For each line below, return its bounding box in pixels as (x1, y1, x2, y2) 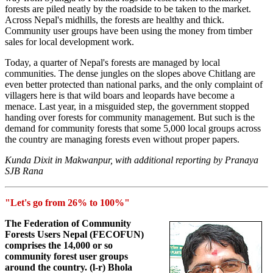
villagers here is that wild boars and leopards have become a (5, 90, 235, 101)
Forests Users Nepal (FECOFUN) (5, 229, 144, 240)
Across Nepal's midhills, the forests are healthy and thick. (5, 15, 224, 26)
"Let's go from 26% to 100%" (5, 197, 130, 208)
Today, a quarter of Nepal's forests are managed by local (5, 57, 220, 68)
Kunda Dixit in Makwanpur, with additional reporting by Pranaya (5, 155, 258, 166)
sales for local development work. (5, 37, 134, 48)
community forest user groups (5, 251, 128, 262)
